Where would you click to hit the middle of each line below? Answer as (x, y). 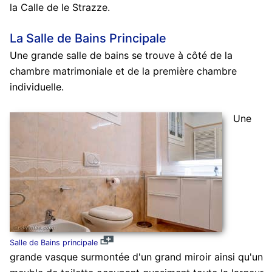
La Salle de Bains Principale (88, 38)
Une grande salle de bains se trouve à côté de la (121, 55)
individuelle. (36, 87)
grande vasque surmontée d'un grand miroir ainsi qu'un (136, 257)
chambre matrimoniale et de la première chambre (123, 71)
